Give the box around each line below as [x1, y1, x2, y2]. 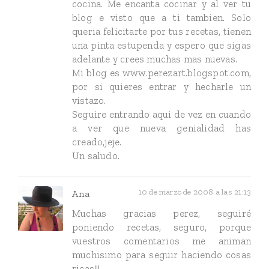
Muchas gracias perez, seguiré [72, 207, 251, 219]
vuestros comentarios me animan [72, 234, 251, 247]
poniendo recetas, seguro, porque [72, 220, 251, 233]
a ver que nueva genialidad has [72, 122, 251, 134]
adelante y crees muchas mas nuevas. [72, 53, 237, 65]
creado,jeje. [72, 136, 122, 148]
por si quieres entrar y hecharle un [72, 80, 251, 92]
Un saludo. [72, 150, 119, 162]
